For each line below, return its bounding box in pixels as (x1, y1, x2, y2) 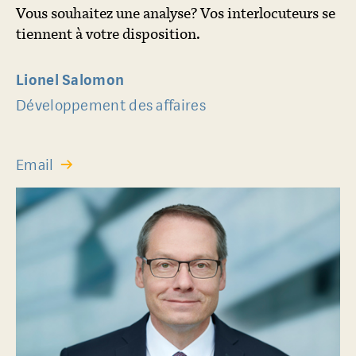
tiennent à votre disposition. (16, 23, 200, 44)
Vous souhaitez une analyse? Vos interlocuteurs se (16, 2, 335, 23)
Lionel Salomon (16, 70, 125, 91)
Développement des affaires (16, 95, 206, 116)
